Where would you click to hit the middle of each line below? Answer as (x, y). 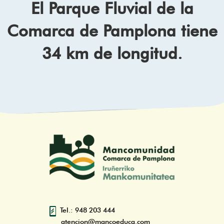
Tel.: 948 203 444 (87, 210)
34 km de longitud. (112, 53)
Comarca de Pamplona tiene (112, 31)
